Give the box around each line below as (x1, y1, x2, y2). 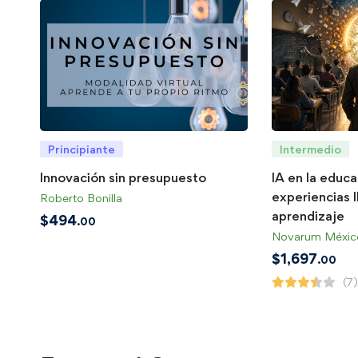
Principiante (48, 141, 115, 156)
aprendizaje (272, 207, 344, 224)
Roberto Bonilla (40, 190, 122, 205)
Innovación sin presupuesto (40, 169, 206, 185)
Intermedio (280, 141, 341, 156)
